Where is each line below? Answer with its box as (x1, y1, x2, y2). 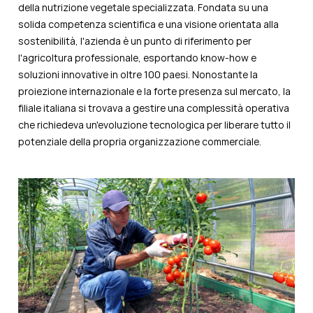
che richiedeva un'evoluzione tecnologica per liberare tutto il (18, 118, 291, 132)
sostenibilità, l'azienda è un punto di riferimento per (18, 34, 252, 48)
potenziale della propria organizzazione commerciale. (18, 135, 261, 149)
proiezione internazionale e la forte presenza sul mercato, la (18, 85, 291, 99)
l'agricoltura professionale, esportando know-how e (18, 51, 256, 65)
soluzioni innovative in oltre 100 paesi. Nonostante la (18, 68, 258, 82)
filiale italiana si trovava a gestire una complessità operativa (18, 101, 289, 115)
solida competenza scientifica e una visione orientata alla (18, 17, 279, 31)
